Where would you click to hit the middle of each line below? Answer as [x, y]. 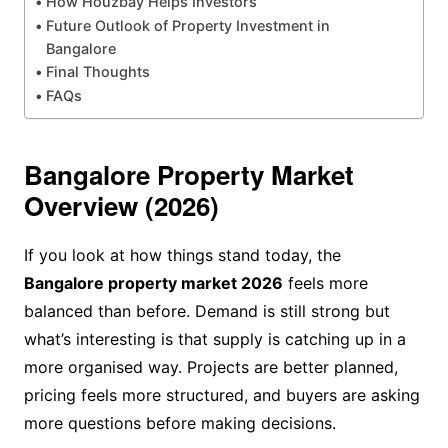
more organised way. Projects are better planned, [210, 366]
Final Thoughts [97, 71]
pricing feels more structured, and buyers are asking [221, 394]
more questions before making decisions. [179, 422]
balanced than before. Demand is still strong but [206, 310]
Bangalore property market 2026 [153, 282]
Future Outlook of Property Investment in [187, 25]
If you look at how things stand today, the [182, 254]
